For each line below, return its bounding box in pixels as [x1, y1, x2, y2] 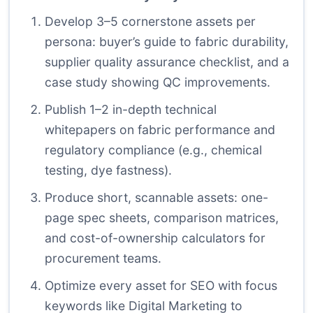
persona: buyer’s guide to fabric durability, [45, 34, 289, 50]
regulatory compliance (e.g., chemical [45, 143, 262, 158]
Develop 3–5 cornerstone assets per [45, 14, 256, 29]
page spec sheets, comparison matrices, [45, 210, 279, 226]
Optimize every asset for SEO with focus [45, 278, 277, 293]
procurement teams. [45, 251, 161, 266]
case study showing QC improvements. [45, 75, 270, 90]
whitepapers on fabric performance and [45, 122, 275, 138]
